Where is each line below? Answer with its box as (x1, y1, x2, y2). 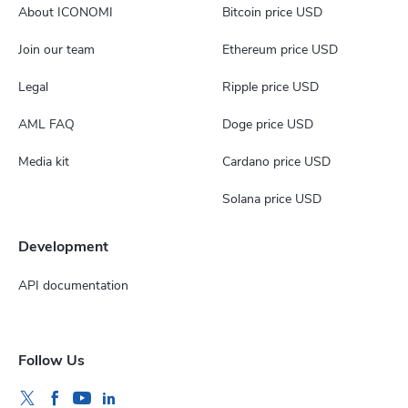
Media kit (18, 153, 69, 170)
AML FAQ (18, 116, 75, 133)
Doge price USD (222, 116, 313, 133)
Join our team (18, 41, 95, 58)
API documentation (18, 277, 128, 294)
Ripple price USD (222, 78, 319, 96)
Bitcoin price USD (222, 4, 322, 21)
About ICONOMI (18, 4, 113, 21)
